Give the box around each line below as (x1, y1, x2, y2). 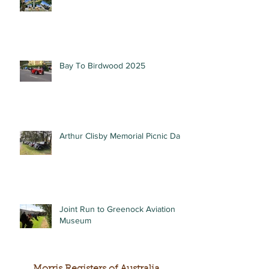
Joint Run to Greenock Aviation (59, 204, 175, 214)
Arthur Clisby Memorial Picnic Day (59, 131, 184, 141)
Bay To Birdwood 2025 (59, 61, 145, 70)
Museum (59, 216, 91, 225)
